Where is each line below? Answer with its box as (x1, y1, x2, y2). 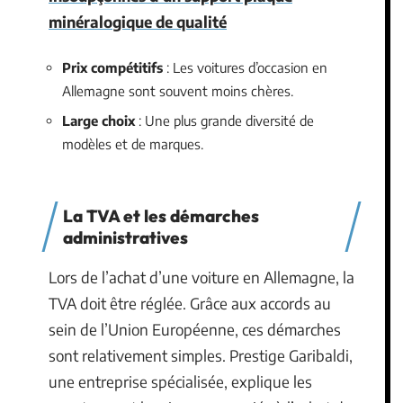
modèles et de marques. (62, 136, 203, 152)
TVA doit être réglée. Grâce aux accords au (49, 292, 331, 313)
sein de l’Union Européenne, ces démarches (49, 318, 341, 339)
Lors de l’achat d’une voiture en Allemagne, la (49, 266, 354, 287)
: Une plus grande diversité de (135, 112, 314, 129)
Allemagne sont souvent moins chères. (62, 82, 293, 99)
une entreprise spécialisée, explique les (49, 371, 312, 391)
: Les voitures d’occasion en (163, 58, 327, 76)
